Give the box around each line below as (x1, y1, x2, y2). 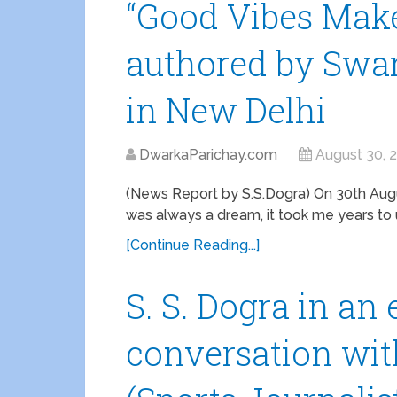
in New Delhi (126, 88, 326, 132)
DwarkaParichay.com (139, 146, 277, 163)
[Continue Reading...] (126, 237, 260, 253)
